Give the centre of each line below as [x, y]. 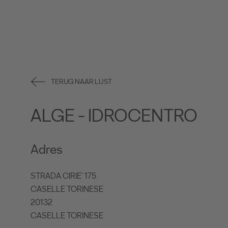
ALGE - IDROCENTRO [114, 116]
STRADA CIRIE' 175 [63, 176]
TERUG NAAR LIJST [81, 82]
